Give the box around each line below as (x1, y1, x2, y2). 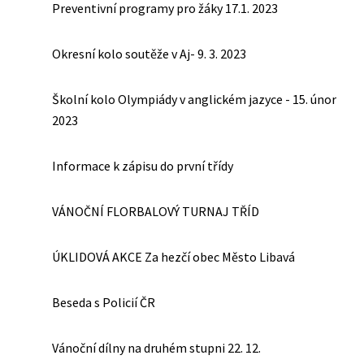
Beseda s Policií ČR (52, 293, 155, 310)
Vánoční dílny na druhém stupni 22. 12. (52, 339, 261, 356)
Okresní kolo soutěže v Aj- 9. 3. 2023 (52, 45, 246, 62)
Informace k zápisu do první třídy (52, 157, 233, 174)
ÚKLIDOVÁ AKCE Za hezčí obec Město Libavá (52, 248, 295, 265)
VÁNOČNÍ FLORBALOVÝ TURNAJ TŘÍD (52, 202, 259, 219)
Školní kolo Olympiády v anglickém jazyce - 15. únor (52, 90, 336, 107)
